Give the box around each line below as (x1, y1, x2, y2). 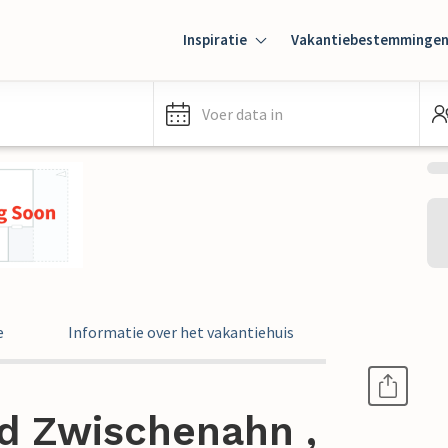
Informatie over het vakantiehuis (68, 322, 294, 342)
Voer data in (202, 104, 283, 124)
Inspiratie (183, 30, 247, 49)
